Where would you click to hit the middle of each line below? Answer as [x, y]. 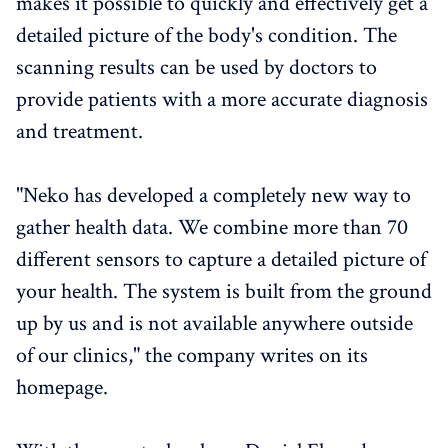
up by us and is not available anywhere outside [214, 323]
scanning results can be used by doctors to [196, 67]
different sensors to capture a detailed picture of [221, 259]
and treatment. [79, 131]
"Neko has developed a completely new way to [213, 195]
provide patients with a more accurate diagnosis [222, 99]
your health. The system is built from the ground [224, 291]
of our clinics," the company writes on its [192, 355]
